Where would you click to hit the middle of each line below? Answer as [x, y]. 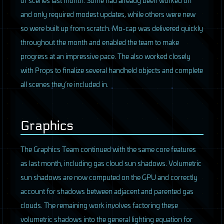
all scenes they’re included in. [64, 84]
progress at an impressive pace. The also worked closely [105, 56]
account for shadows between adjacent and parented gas [107, 191]
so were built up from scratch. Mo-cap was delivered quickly [112, 28]
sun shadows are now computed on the [81, 177]
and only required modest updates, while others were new [108, 14]
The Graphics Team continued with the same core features [108, 149]
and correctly [177, 177]
